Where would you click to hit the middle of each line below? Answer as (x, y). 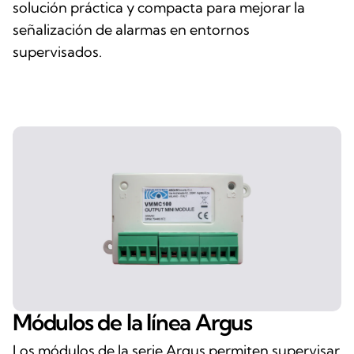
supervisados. (57, 51)
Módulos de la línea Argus (132, 322)
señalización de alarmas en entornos (131, 29)
